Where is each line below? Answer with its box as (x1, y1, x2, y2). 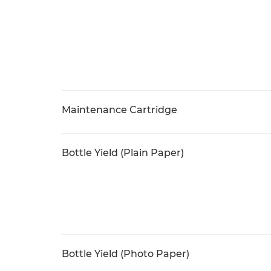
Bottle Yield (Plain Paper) (62, 147, 184, 158)
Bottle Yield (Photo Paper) (62, 248, 189, 260)
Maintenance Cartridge (62, 104, 177, 116)
